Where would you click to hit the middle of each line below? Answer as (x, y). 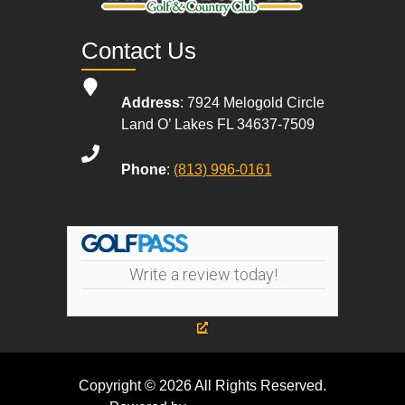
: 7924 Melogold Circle (252, 103)
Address (150, 103)
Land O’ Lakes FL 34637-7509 (217, 124)
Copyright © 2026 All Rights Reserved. (202, 386)
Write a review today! (203, 274)
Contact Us (138, 51)
